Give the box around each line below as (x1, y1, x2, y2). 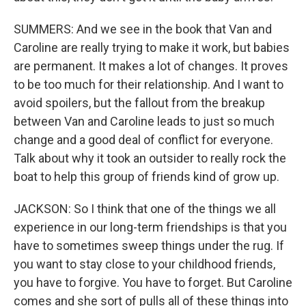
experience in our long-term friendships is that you (14, 220, 287, 234)
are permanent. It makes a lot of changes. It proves (14, 59, 288, 73)
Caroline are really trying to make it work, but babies (14, 40, 290, 55)
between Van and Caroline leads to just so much (14, 114, 275, 128)
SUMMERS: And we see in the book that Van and (14, 22, 272, 36)
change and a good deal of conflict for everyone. (14, 133, 273, 147)
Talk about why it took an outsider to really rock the (14, 151, 286, 165)
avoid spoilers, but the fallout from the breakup (14, 96, 265, 110)
